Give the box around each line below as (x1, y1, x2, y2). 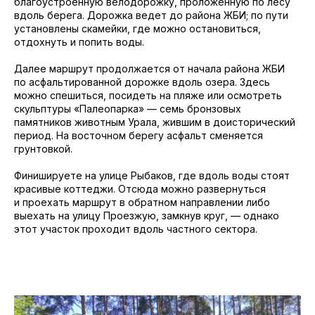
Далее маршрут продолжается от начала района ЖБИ (14, 63, 285, 75)
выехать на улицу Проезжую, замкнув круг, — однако (14, 210, 279, 221)
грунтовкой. (14, 143, 72, 155)
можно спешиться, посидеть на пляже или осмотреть (14, 89, 282, 101)
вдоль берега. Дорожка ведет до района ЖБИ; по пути (14, 9, 288, 21)
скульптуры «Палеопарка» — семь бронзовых (14, 103, 241, 115)
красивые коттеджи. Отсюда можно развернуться (14, 183, 266, 195)
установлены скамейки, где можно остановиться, (14, 22, 261, 34)
